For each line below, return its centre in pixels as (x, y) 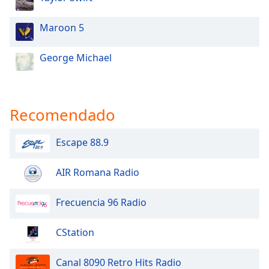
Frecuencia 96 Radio (101, 203)
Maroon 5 (62, 28)
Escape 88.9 (82, 143)
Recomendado (62, 115)
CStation (75, 233)
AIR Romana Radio (98, 173)
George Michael (76, 58)
